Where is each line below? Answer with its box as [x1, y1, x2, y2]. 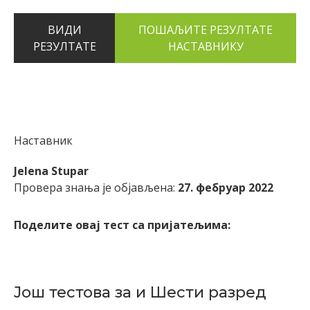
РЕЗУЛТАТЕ [33, 39, 96, 55]
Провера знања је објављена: [14, 180, 178, 196]
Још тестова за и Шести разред [14, 283, 266, 302]
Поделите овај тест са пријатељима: [14, 217, 230, 233]
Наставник [14, 133, 73, 149]
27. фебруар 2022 [178, 180, 273, 196]
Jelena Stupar [14, 163, 89, 179]
